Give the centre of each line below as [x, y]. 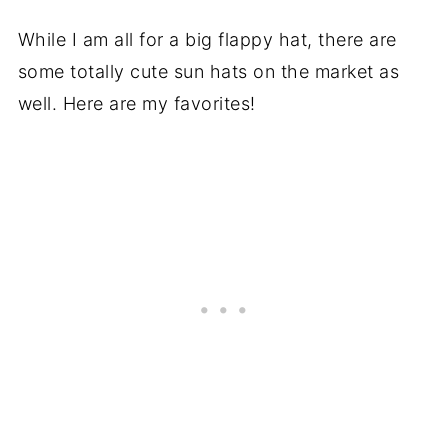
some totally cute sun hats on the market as [208, 71]
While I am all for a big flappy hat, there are [207, 39]
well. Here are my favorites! [136, 103]
